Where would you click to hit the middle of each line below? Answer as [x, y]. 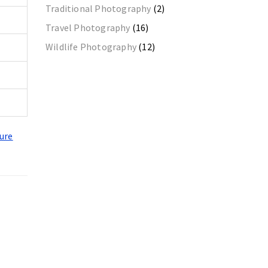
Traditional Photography [98, 8]
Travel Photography [88, 28]
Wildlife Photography [91, 47]
